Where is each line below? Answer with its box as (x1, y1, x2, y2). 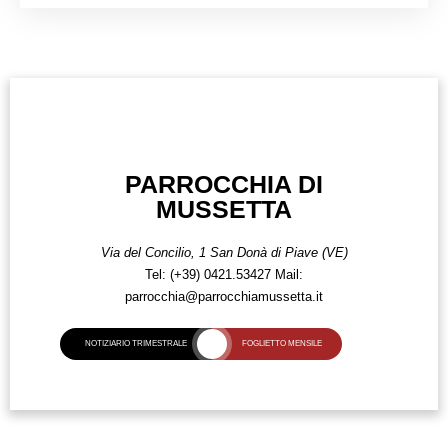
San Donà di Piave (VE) (209, 244, 348, 260)
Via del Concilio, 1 (100, 244, 206, 260)
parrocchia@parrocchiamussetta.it (125, 288, 323, 304)
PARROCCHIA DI (125, 169, 323, 198)
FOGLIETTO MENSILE (242, 338, 322, 348)
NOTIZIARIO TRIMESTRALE (85, 338, 187, 348)
